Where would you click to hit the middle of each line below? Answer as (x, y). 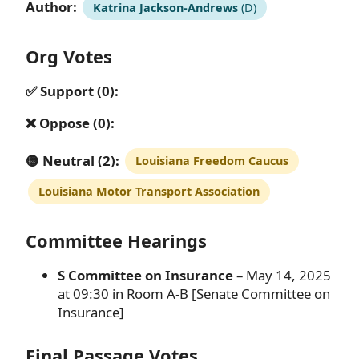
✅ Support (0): (72, 91)
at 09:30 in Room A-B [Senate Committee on (194, 293)
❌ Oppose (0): (70, 123)
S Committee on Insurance (145, 275)
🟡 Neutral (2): (73, 160)
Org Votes (69, 57)
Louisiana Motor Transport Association (149, 192)
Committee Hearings (116, 240)
